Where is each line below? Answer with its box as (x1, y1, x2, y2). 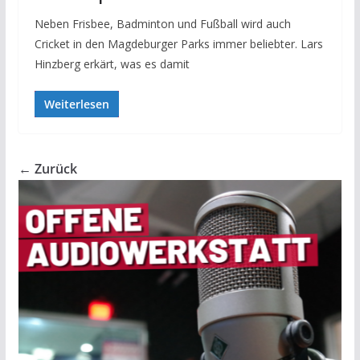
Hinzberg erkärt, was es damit (34, 56, 190, 72)
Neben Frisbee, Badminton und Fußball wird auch (34, 16, 291, 32)
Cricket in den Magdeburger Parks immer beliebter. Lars (34, 36, 323, 52)
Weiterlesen (43, 96, 109, 112)
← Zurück (18, 160, 77, 178)
